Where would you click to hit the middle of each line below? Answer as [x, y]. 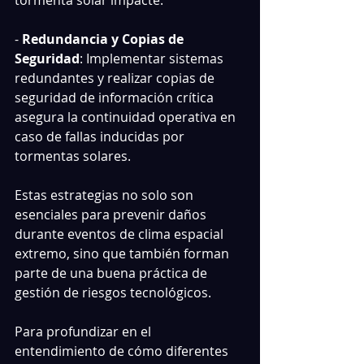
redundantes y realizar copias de [116, 78]
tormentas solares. [73, 156]
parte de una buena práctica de [113, 273]
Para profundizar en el [84, 331]
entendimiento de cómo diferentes [123, 351]
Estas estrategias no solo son [106, 195]
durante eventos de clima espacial [121, 234]
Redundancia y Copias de [104, 39]
